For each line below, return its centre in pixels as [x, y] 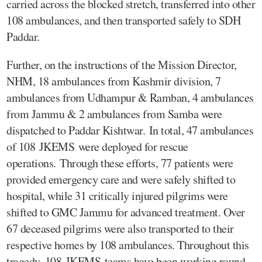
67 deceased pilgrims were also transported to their [120, 228]
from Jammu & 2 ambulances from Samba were [114, 113]
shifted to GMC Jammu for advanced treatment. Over [126, 212]
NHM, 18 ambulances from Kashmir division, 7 [114, 81]
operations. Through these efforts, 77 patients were [120, 163]
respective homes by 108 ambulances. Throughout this [128, 244]
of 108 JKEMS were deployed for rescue [97, 146]
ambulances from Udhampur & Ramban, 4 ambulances [130, 97]
